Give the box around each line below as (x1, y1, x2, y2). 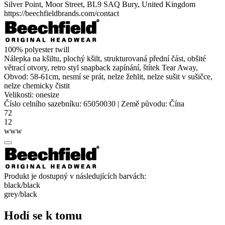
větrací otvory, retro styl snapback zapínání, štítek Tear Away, (4, 63, 198, 72)
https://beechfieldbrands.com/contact (4, 9, 119, 18)
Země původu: (121, 99, 167, 108)
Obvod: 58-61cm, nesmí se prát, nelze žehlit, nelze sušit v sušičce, (4, 72, 212, 81)
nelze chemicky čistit (4, 81, 70, 90)
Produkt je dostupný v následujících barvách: (4, 172, 146, 181)
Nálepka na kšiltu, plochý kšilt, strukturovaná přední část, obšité (4, 54, 206, 63)
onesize (36, 90, 59, 99)
